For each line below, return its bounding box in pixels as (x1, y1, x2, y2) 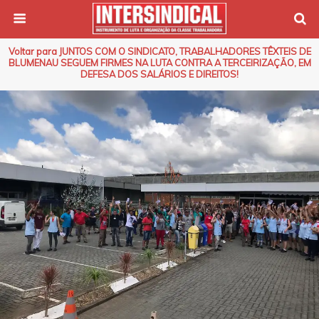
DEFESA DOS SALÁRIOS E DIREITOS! (80, 68, 239, 80)
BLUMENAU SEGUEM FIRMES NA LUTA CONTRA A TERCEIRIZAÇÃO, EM (8, 57, 311, 68)
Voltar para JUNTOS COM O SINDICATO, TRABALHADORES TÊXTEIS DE (8, 46, 311, 57)
